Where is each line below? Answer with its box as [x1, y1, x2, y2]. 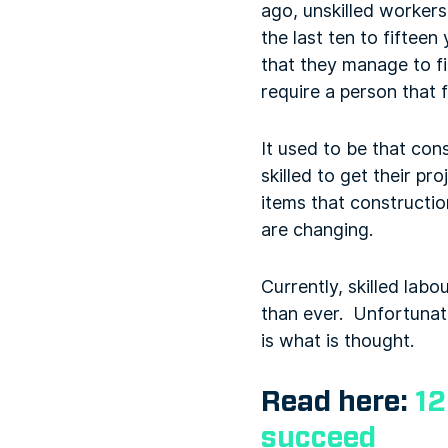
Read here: [261, 383, 415, 421]
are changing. [261, 216, 373, 243]
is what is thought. [261, 327, 414, 354]
